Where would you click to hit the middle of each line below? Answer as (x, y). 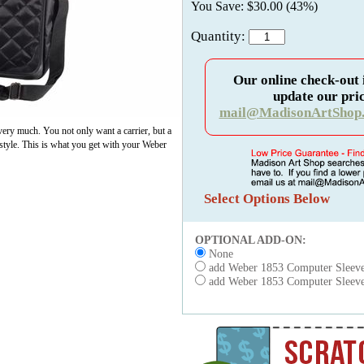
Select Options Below (267, 199)
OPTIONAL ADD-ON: (252, 240)
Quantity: (220, 36)
